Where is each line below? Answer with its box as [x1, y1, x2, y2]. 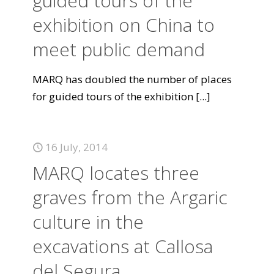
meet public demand [32, 37, 205, 62]
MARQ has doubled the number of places [32, 72, 232, 86]
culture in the [32, 209, 144, 234]
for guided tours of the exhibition [32, 89, 193, 103]
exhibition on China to [32, 12, 215, 37]
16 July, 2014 [45, 140, 108, 154]
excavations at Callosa [32, 234, 213, 259]
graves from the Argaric [32, 185, 228, 210]
